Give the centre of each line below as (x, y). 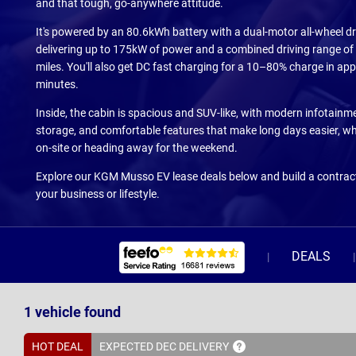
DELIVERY (204, 346)
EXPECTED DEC (139, 346)
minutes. (57, 84)
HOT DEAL (58, 346)
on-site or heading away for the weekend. (138, 148)
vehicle (58, 312)
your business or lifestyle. (98, 194)
